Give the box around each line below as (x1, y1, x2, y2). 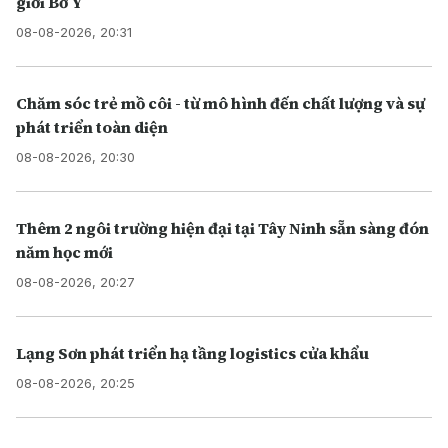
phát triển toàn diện (16, 116, 168, 139)
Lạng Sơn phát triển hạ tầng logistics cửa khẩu (16, 342, 369, 365)
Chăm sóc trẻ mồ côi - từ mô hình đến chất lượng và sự (16, 92, 425, 115)
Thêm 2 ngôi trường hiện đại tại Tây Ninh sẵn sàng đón (16, 217, 429, 240)
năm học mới (16, 241, 113, 264)
